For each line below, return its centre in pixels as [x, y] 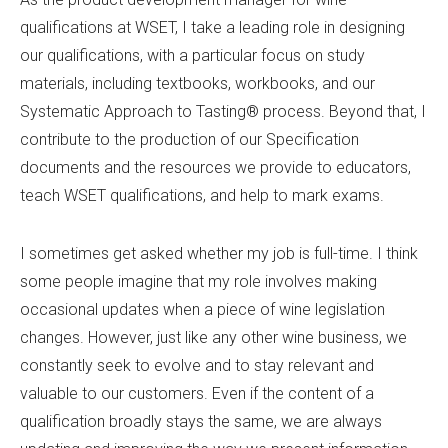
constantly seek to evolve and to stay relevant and [197, 366]
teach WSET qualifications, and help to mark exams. [202, 196]
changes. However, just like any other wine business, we [213, 338]
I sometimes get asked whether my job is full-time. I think [219, 254]
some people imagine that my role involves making [198, 282]
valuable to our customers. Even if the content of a [197, 394]
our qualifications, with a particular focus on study [192, 56]
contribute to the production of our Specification [189, 140]
